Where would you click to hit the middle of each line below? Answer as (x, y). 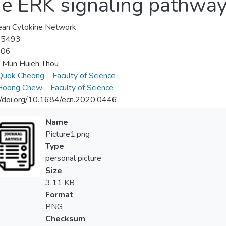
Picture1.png (67, 134)
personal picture (73, 159)
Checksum (65, 219)
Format (59, 195)
